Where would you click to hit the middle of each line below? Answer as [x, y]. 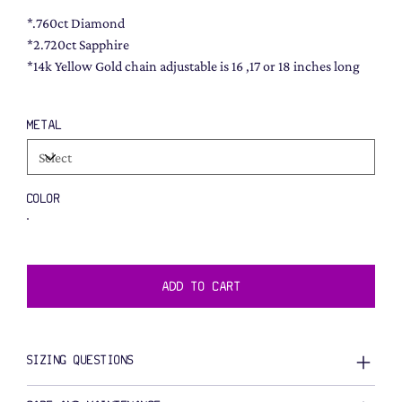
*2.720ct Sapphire [78, 44]
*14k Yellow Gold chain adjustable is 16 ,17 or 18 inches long [194, 66]
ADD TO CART [202, 286]
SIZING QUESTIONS [80, 359]
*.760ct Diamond [75, 23]
